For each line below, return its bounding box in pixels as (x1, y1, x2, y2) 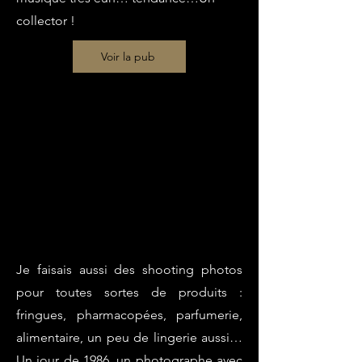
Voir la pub (100, 49, 155, 64)
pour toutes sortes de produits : (16, 284, 242, 300)
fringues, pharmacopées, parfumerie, (16, 307, 242, 322)
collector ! (16, 13, 78, 28)
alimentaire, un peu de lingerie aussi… (16, 330, 242, 345)
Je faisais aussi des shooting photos (16, 262, 242, 277)
